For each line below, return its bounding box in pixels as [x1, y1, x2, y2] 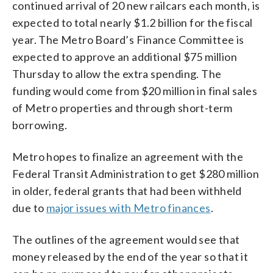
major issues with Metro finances [46, 200, 211, 214]
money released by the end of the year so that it [12, 249, 249, 263]
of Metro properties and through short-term [12, 101, 233, 115]
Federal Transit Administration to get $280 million [12, 166, 259, 180]
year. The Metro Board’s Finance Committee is [12, 32, 244, 46]
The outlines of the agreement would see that [12, 232, 240, 246]
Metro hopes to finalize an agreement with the [12, 149, 243, 163]
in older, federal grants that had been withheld [12, 183, 242, 197]
